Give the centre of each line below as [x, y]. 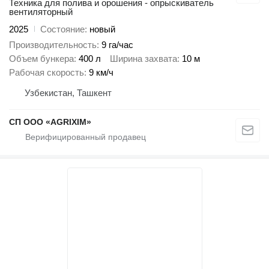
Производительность [53, 45]
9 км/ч [101, 73]
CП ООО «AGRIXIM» [50, 122]
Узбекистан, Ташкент [68, 93]
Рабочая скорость [47, 73]
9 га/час [117, 45]
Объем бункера [41, 59]
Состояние [62, 29]
